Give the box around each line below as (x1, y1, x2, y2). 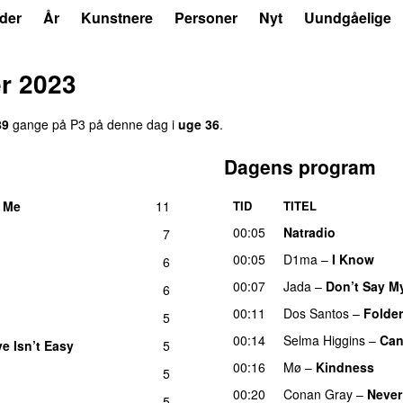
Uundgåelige (304, 7, 391, 28)
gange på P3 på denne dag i (9, 114, 178, 133)
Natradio (283, 222, 336, 241)
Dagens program (224, 152, 376, 180)
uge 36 (178, 114, 219, 133)
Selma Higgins (283, 330, 365, 349)
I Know (332, 249, 374, 268)
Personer (175, 7, 237, 28)
